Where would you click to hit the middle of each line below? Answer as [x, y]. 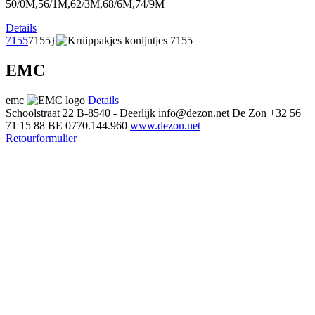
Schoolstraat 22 [40, 112]
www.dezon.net [165, 125]
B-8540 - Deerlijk [116, 112]
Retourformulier [41, 138]
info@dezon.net [194, 112]
